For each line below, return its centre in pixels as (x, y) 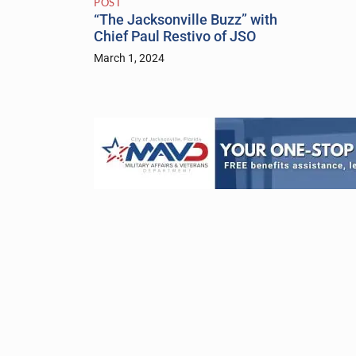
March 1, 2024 (129, 58)
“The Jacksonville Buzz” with (186, 19)
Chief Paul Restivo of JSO (175, 36)
